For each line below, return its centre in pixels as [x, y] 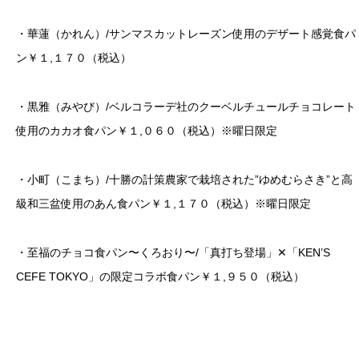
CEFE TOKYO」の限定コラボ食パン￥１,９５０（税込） [160, 276]
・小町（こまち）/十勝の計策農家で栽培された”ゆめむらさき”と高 [184, 179]
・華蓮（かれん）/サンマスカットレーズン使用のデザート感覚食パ [186, 34]
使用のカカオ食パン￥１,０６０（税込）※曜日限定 [147, 131]
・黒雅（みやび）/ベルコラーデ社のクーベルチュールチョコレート [186, 107]
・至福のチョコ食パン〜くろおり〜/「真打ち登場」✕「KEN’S [179, 252]
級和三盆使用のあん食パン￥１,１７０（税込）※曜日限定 [163, 203]
